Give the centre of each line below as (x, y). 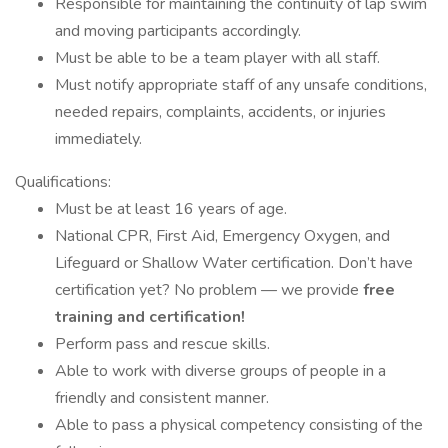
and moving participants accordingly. (178, 31)
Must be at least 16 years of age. (171, 209)
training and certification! (150, 317)
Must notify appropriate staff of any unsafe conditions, (241, 85)
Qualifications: (63, 182)
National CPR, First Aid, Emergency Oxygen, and (222, 236)
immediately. (98, 139)
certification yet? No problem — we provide (209, 290)
